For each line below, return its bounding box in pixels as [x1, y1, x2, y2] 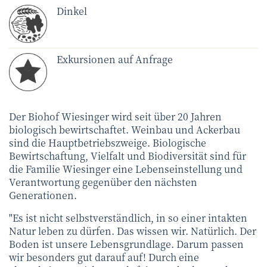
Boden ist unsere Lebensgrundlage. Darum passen [9, 237, 244, 251]
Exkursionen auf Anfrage [57, 52, 173, 66]
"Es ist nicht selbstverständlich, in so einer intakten [9, 210, 247, 225]
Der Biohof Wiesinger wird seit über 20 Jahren [9, 109, 222, 123]
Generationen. [9, 188, 77, 202]
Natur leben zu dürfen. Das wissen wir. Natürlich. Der [9, 223, 256, 238]
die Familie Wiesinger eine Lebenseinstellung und [9, 162, 243, 176]
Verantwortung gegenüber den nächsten [9, 175, 197, 189]
